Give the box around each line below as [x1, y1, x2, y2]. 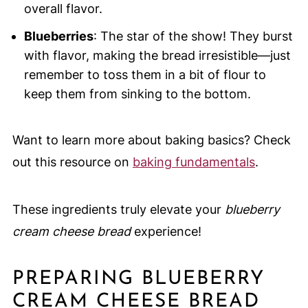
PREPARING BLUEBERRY [12, 269, 265, 289]
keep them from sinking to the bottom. [23, 87, 251, 102]
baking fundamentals [132, 155, 255, 170]
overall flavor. [23, 1, 102, 16]
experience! [130, 224, 201, 239]
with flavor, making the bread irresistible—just [23, 48, 291, 63]
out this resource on [12, 155, 133, 170]
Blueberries [23, 29, 93, 44]
